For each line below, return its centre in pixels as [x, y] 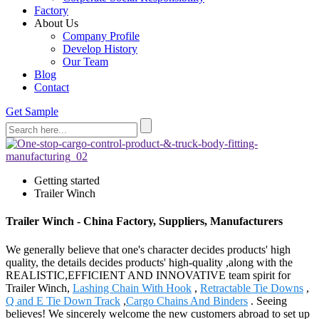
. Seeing [267, 300]
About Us [56, 23]
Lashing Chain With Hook [132, 288]
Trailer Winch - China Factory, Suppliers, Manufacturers [144, 221]
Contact [52, 87]
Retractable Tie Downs [252, 288]
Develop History [100, 49]
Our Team [85, 62]
